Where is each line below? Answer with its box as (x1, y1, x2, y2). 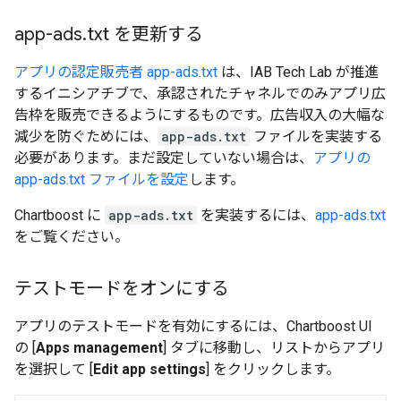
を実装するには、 (197, 207, 315, 225)
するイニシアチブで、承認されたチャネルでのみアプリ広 (14, 85, 386, 103)
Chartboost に (14, 207, 105, 225)
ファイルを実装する (250, 128, 382, 146)
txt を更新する (87, 23, 203, 47)
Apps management (36, 339, 163, 357)
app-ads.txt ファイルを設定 (14, 171, 189, 189)
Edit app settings (93, 361, 206, 379)
